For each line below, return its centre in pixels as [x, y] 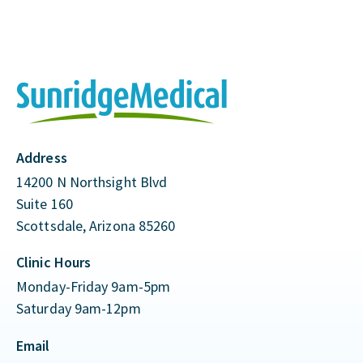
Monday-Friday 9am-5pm [94, 286]
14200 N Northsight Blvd [92, 182]
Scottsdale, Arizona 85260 [96, 226]
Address [42, 158]
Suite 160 [45, 204]
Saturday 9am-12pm [79, 308]
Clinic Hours [54, 262]
